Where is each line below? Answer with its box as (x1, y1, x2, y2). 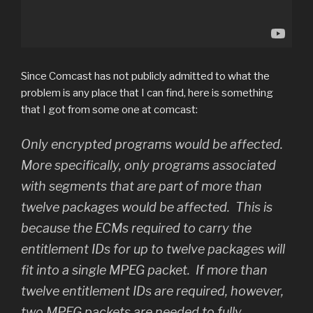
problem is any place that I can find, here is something (21, 87, 273, 99)
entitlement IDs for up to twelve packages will (21, 241, 285, 256)
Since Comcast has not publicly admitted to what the (21, 70, 270, 82)
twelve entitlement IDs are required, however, (21, 283, 284, 298)
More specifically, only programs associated (21, 157, 276, 173)
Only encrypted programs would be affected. (21, 136, 286, 152)
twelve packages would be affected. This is (21, 199, 272, 214)
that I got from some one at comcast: (21, 103, 198, 116)
